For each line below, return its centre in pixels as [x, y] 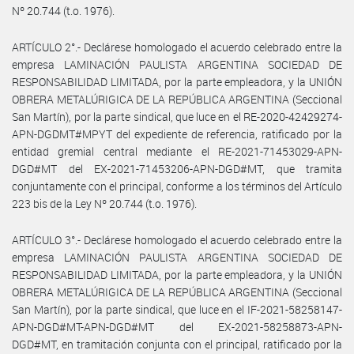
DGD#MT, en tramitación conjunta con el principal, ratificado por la [177, 344]
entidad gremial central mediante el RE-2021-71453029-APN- [177, 151]
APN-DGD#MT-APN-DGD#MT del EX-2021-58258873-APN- [177, 326]
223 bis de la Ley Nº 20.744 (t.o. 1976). [104, 203]
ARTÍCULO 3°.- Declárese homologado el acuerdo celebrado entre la [177, 239]
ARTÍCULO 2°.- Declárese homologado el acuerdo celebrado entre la [177, 47]
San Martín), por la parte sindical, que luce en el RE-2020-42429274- [177, 116]
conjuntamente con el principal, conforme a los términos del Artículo [177, 186]
